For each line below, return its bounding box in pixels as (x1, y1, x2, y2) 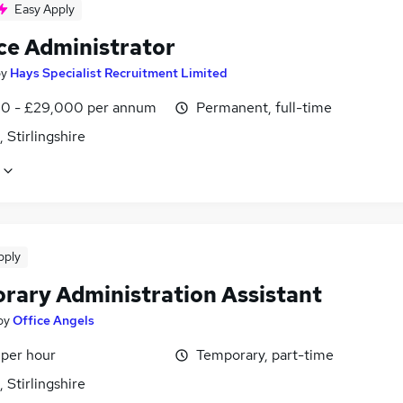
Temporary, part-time (196, 345, 334, 365)
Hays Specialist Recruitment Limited (10, 65, 228, 81)
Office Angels (13, 312, 94, 329)
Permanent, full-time (196, 98, 332, 117)
